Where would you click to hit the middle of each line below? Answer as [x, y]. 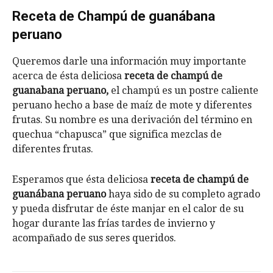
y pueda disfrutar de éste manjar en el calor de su [128, 209]
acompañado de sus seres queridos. [94, 238]
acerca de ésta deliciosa [68, 76]
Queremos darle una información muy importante [129, 61]
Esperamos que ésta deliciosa [81, 179]
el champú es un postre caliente [183, 90]
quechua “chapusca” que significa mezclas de [117, 134]
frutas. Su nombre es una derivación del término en [132, 120]
